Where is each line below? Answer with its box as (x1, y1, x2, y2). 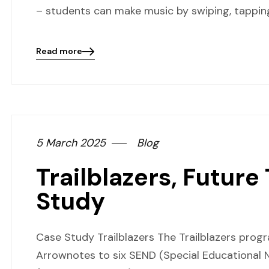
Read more (36, 46, 82, 56)
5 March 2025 (36, 136, 106, 150)
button (35, 85, 65, 95)
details (35, 62, 65, 73)
